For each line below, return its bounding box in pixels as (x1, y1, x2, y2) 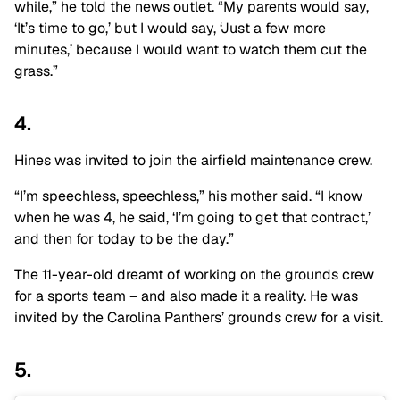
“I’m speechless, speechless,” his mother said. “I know (14, 186, 362, 205)
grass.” (14, 61, 58, 80)
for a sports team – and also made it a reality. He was (14, 286, 358, 305)
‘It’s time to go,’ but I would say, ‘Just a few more (14, 18, 326, 37)
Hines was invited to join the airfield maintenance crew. (14, 150, 372, 170)
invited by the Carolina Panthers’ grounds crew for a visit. (14, 307, 383, 327)
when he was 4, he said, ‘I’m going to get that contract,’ (14, 207, 371, 227)
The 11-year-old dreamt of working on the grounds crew (14, 264, 374, 284)
